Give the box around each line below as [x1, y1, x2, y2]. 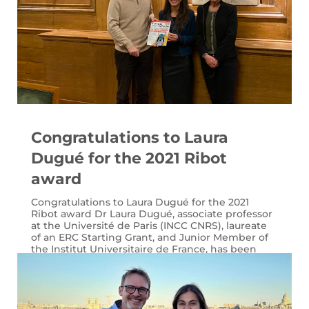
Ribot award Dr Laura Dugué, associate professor [30, 207, 272, 220]
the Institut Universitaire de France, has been [30, 242, 257, 255]
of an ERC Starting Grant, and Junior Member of [30, 230, 268, 243]
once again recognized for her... [30, 254, 188, 267]
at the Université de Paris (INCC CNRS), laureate [30, 219, 267, 232]
